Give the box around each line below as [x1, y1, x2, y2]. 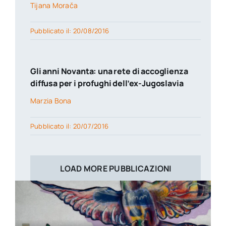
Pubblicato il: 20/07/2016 [30, 122, 108, 131]
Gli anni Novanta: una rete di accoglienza [30, 66, 188, 77]
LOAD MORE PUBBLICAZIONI [60, 163, 172, 175]
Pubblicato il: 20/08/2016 [30, 26, 109, 36]
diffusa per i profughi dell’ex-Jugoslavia [30, 78, 184, 89]
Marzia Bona [30, 96, 72, 106]
